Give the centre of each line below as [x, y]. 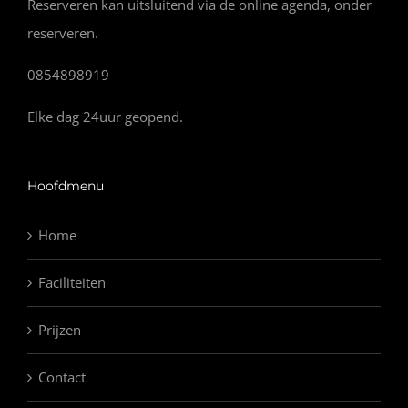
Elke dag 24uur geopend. [105, 116]
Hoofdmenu [66, 185]
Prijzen [60, 329]
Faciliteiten [72, 282]
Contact [62, 377]
